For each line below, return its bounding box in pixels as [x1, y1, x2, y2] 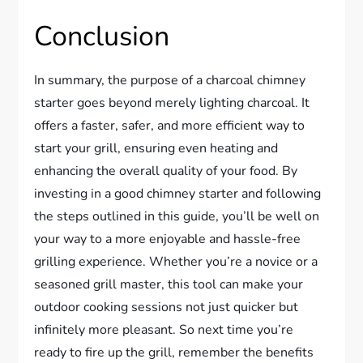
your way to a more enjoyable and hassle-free [34, 229, 301, 248]
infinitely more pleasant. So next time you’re [34, 320, 294, 339]
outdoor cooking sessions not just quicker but [34, 297, 299, 316]
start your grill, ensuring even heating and [34, 139, 279, 157]
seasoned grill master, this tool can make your [34, 275, 304, 293]
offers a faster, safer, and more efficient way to [34, 116, 305, 135]
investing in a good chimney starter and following [34, 184, 322, 203]
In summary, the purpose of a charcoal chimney [34, 70, 306, 89]
